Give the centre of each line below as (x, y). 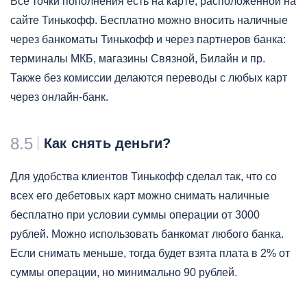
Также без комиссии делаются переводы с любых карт (149, 77)
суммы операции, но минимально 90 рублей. (124, 272)
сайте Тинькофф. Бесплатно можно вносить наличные (149, 20)
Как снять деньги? (108, 143)
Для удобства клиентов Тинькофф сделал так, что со (144, 176)
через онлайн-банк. (59, 97)
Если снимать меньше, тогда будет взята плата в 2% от (150, 253)
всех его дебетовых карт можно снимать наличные (140, 195)
